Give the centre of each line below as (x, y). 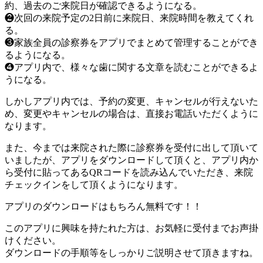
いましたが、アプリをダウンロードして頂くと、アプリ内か (131, 160)
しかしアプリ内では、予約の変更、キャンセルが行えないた (131, 101)
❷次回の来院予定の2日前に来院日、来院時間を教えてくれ (129, 18)
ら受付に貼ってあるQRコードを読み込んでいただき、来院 (129, 172)
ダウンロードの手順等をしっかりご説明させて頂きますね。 (131, 252)
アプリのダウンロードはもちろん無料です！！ (103, 206)
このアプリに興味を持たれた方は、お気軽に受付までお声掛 (131, 228)
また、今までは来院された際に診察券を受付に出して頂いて (131, 147)
